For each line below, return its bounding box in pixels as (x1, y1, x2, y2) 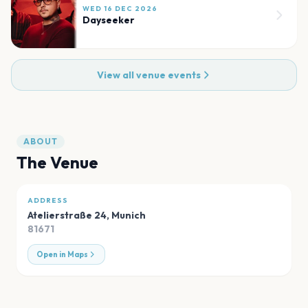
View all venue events (96, 69, 201, 82)
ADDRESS (27, 196, 68, 206)
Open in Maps (36, 250, 88, 260)
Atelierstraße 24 (27, 209, 107, 222)
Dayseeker (82, 14, 135, 27)
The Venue (16, 152, 98, 173)
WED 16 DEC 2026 (82, 4, 157, 14)
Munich (111, 209, 146, 222)
